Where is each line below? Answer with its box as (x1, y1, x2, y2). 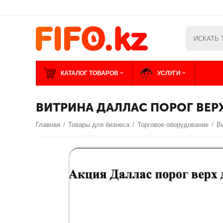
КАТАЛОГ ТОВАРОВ (61, 70, 119, 77)
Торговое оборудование (137, 121, 209, 128)
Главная (36, 121, 61, 128)
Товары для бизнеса (68, 121, 130, 128)
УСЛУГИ (157, 70, 181, 77)
